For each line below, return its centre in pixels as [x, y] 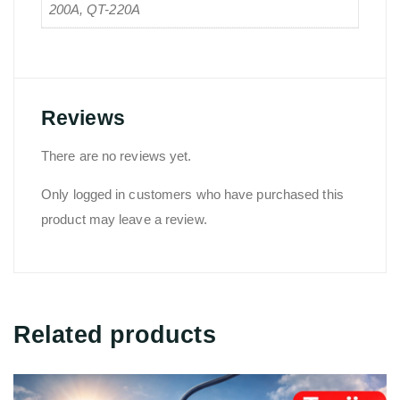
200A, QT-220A [94, 10]
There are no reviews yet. [117, 155]
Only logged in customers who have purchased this [192, 194]
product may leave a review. [124, 219]
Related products [115, 334]
